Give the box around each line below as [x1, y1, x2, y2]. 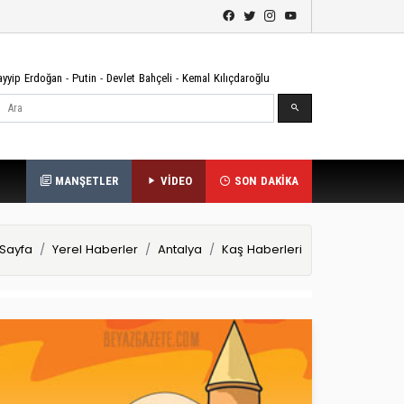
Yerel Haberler [52, 241, 138, 259]
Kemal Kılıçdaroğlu [182, 71, 270, 85]
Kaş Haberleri [222, 241, 302, 259]
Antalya [158, 241, 202, 259]
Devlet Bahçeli [106, 71, 172, 85]
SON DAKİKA [231, 174, 298, 188]
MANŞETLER [51, 174, 118, 188]
